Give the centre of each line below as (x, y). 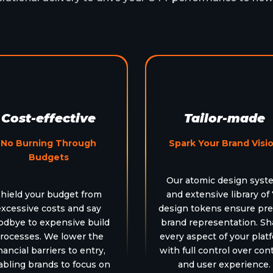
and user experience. (225, 264)
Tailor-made (224, 118)
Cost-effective (49, 118)
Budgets (48, 157)
